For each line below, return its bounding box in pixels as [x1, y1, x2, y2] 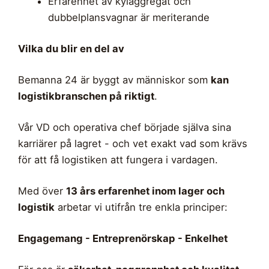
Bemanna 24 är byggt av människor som [18, 74, 211, 86]
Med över [18, 185, 66, 198]
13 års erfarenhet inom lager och [66, 185, 225, 198]
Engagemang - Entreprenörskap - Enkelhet [18, 232, 228, 245]
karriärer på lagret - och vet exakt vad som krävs [18, 138, 247, 150]
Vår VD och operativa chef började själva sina [18, 121, 231, 134]
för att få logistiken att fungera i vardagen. [18, 154, 218, 166]
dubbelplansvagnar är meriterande [47, 11, 210, 24]
